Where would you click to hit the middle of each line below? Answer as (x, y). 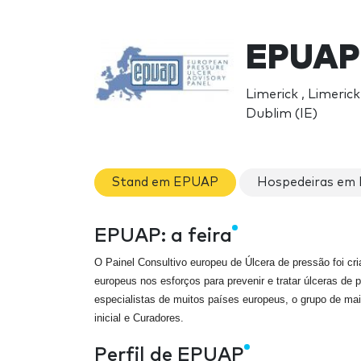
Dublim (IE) (281, 113)
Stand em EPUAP (165, 182)
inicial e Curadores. (139, 318)
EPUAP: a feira (163, 237)
